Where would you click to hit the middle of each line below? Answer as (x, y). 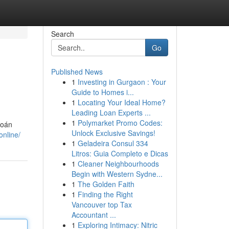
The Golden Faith (106, 184)
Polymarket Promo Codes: (120, 123)
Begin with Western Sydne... (117, 174)
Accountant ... (94, 215)
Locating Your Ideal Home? (121, 102)
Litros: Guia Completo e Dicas (120, 153)
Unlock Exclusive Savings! (113, 133)
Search (62, 34)
